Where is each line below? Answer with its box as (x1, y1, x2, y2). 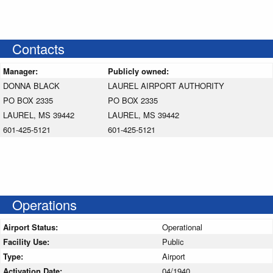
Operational (162, 221, 202, 233)
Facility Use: (3, 235, 52, 247)
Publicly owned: (108, 65, 171, 77)
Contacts (12, 38, 65, 58)
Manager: (3, 65, 40, 77)
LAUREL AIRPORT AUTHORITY (108, 79, 224, 91)
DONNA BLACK (3, 79, 60, 91)
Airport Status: (3, 221, 60, 233)
